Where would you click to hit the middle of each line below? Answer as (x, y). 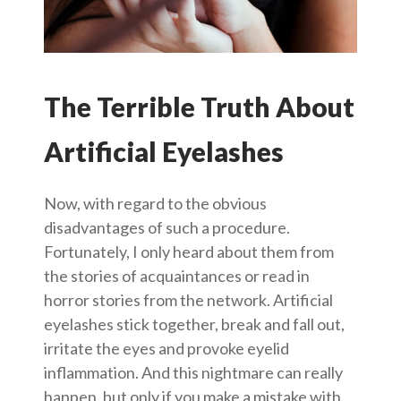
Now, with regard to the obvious (155, 204)
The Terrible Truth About (199, 107)
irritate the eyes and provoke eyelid (166, 349)
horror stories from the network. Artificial (188, 300)
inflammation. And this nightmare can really (193, 373)
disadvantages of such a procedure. (167, 228)
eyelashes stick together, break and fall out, (194, 324)
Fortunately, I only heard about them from (189, 252)
